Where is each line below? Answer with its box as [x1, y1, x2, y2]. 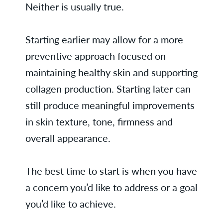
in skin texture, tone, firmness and [25, 114, 173, 129]
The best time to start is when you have [25, 163, 197, 178]
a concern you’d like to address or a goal [25, 180, 198, 195]
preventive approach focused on [25, 48, 166, 63]
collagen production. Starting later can [25, 81, 191, 96]
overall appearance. [25, 130, 111, 145]
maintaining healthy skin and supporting [25, 65, 198, 80]
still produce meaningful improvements [25, 98, 195, 112]
